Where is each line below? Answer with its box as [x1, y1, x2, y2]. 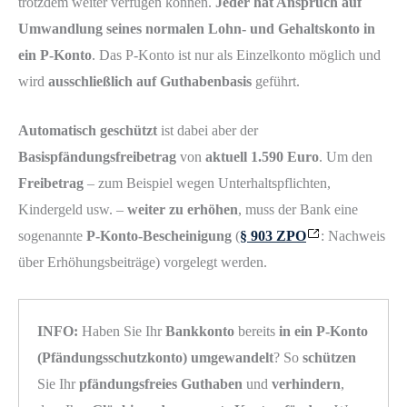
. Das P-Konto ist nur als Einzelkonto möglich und [92, 46, 381, 63]
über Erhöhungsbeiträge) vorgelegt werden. [18, 254, 267, 271]
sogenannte [18, 228, 86, 244]
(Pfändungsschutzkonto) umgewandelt [37, 350, 273, 366]
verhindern [272, 376, 341, 392]
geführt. [252, 73, 300, 89]
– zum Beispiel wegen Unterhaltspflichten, [84, 175, 331, 192]
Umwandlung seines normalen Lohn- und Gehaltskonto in [18, 20, 375, 36]
